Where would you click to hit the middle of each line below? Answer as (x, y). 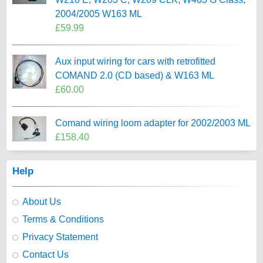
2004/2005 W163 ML (98, 14)
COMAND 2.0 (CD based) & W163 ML (134, 75)
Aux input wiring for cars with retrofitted (135, 61)
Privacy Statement (60, 237)
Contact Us (45, 254)
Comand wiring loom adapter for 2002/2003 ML (153, 123)
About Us (42, 202)
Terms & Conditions (63, 219)
